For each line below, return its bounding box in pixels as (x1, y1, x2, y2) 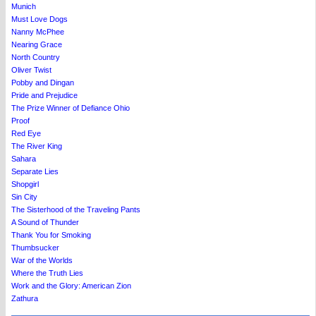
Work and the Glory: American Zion (11, 281, 131, 290)
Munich (11, 2, 36, 11)
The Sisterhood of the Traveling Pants (11, 205, 140, 214)
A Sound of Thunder (11, 218, 79, 226)
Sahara (11, 154, 36, 163)
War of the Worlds (11, 256, 73, 265)
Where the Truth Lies (11, 269, 83, 277)
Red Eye (11, 129, 41, 138)
